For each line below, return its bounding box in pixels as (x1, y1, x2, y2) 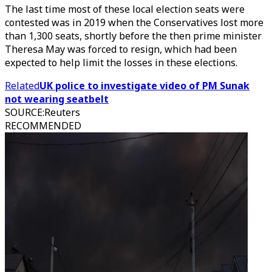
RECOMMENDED (5, 119, 81, 132)
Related (5, 79, 39, 92)
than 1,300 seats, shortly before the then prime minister (5, 29, 262, 42)
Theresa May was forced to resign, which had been (5, 42, 237, 56)
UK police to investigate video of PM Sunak (39, 79, 250, 92)
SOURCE (5, 106, 42, 119)
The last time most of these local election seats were (5, 2, 245, 16)
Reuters (44, 106, 80, 119)
